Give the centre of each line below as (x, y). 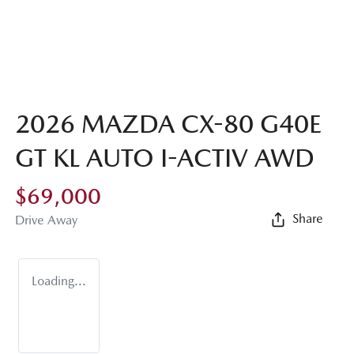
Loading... (59, 281)
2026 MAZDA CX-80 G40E (168, 124)
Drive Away (46, 220)
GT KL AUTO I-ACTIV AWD (165, 158)
